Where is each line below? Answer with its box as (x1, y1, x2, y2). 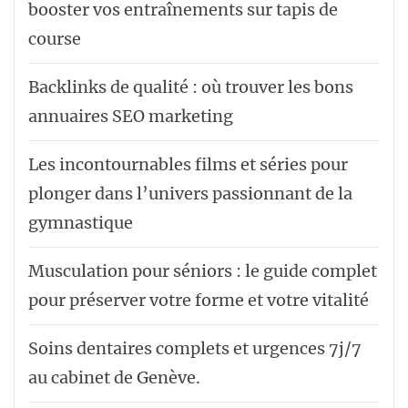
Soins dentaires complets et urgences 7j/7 (28, 337, 362, 359)
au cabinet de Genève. (28, 366, 200, 388)
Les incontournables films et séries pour (28, 153, 348, 175)
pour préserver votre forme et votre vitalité (28, 289, 369, 311)
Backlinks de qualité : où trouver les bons (28, 76, 353, 97)
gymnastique (28, 211, 133, 233)
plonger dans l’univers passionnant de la (28, 182, 352, 204)
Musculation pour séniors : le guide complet (28, 260, 377, 281)
